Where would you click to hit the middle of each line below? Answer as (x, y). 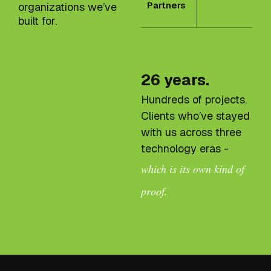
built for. (38, 21)
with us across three (191, 132)
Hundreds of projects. (194, 100)
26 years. (175, 80)
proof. (155, 191)
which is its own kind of (193, 169)
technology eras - (185, 149)
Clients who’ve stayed (196, 116)
